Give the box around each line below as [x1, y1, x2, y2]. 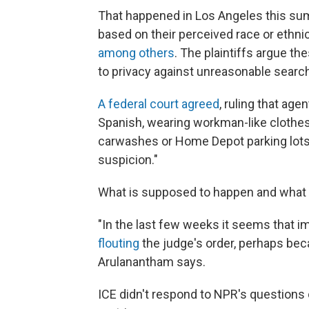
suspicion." [98, 152, 158, 167]
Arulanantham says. [98, 255, 206, 269]
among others [98, 46, 175, 60]
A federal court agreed [98, 97, 219, 111]
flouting [98, 236, 139, 250]
